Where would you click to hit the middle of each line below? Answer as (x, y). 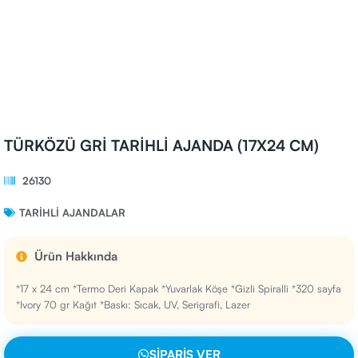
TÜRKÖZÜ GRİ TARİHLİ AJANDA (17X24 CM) (161, 145)
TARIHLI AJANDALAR (72, 213)
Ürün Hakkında (76, 256)
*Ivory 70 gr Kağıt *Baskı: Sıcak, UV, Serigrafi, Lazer (133, 304)
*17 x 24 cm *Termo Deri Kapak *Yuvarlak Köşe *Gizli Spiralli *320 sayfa (179, 288)
